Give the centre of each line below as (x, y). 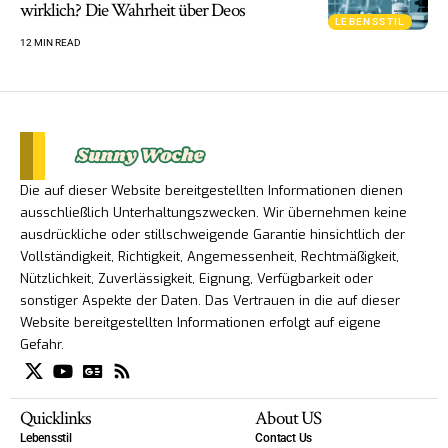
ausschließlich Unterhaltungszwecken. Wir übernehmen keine (213, 212)
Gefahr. (42, 344)
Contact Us (284, 437)
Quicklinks (56, 418)
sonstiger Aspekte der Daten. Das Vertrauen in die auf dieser (210, 300)
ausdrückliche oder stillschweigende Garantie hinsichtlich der (212, 234)
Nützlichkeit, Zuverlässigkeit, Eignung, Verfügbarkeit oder (196, 278)
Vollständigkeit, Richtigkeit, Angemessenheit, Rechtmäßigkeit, (209, 256)
